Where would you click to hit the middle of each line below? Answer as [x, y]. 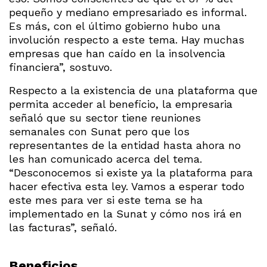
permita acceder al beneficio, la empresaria [121, 104]
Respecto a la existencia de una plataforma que [133, 91]
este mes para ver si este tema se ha [106, 200]
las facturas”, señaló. [63, 228]
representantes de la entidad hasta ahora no [125, 145]
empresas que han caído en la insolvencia [117, 54]
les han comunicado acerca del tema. [105, 159]
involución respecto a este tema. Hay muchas [127, 40]
